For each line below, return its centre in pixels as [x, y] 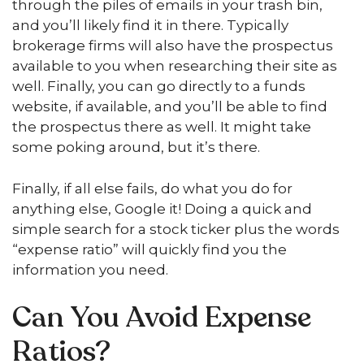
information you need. [90, 269]
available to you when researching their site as [175, 66]
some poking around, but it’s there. [136, 147]
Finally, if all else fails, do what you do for [152, 188]
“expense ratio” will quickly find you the [149, 249]
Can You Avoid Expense [162, 318]
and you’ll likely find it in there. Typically [150, 25]
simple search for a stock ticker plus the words [176, 229]
